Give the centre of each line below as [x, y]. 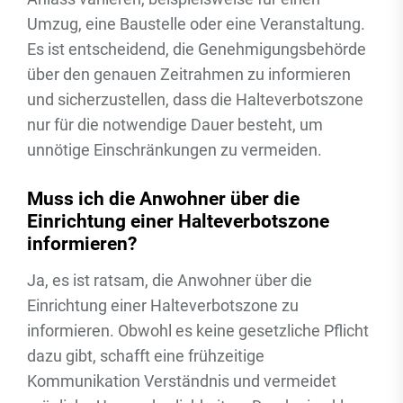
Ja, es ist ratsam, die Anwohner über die [170, 280]
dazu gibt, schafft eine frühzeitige [146, 356]
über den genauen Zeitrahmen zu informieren [189, 74]
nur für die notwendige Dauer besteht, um [175, 125]
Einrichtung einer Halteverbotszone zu [163, 305]
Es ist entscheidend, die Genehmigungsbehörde [197, 49]
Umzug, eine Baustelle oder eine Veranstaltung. [196, 24]
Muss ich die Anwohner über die [163, 198]
